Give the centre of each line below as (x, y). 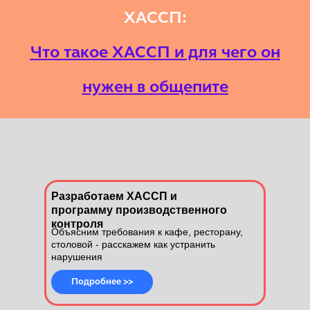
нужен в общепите (155, 86)
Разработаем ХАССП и (114, 196)
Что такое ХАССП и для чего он (155, 52)
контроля (77, 224)
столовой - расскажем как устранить (133, 244)
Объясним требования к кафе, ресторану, (147, 231)
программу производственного (139, 210)
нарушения (77, 256)
